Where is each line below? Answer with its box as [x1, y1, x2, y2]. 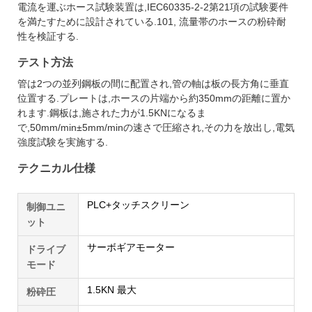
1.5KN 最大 [87, 283, 136, 295]
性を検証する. [17, 30, 79, 42]
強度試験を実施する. [17, 136, 108, 148]
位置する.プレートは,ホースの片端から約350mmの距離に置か [17, 92, 290, 104]
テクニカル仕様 [17, 162, 95, 174]
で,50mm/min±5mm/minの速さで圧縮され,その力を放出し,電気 [17, 121, 295, 133]
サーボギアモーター [87, 241, 175, 253]
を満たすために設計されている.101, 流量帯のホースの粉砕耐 [17, 15, 286, 27]
